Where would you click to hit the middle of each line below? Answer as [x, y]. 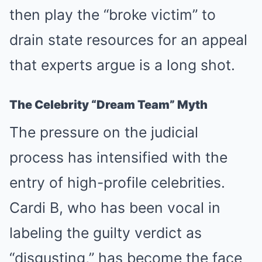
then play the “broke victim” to [113, 15]
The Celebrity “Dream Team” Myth [108, 105]
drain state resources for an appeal [128, 40]
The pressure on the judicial [104, 132]
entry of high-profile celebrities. [117, 182]
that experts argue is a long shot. [122, 65]
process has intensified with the [118, 157]
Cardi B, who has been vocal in [115, 208]
